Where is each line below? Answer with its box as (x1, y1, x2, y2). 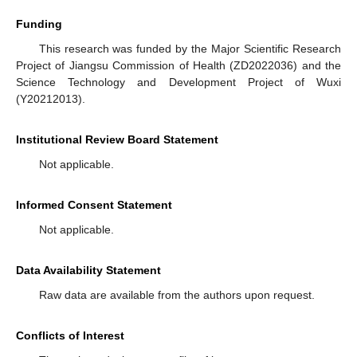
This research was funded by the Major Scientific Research (38, 42, 341, 56)
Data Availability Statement (16, 264, 161, 277)
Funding (16, 18, 62, 31)
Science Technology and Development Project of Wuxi (16, 76, 341, 89)
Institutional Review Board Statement (16, 133, 218, 147)
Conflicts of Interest (16, 329, 124, 343)
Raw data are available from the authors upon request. (38, 288, 315, 302)
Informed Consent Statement (16, 198, 172, 212)
